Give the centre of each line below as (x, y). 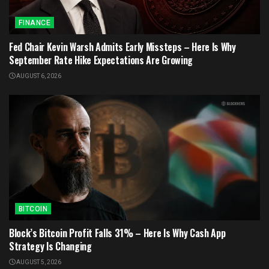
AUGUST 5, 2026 (38, 262)
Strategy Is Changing (50, 246)
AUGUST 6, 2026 (38, 76)
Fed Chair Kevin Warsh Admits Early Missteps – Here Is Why (122, 47)
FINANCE (35, 23)
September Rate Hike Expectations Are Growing (101, 60)
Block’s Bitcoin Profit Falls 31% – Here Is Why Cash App (117, 233)
